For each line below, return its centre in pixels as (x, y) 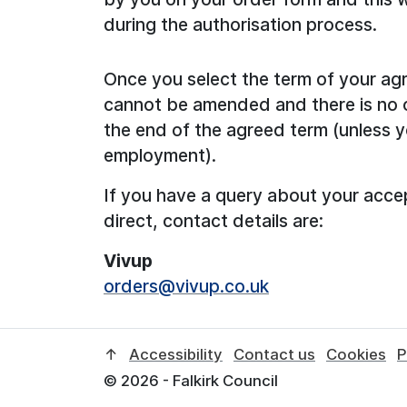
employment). (160, 155)
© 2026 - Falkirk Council (191, 380)
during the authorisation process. (240, 24)
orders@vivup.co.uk (186, 286)
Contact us (274, 354)
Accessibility (176, 354)
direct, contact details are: (213, 220)
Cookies (356, 354)
